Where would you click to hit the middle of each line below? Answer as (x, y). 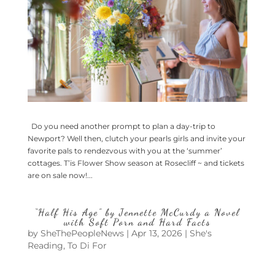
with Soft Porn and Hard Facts (137, 222)
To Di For (87, 245)
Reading (45, 245)
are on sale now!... (60, 175)
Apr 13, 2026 (157, 233)
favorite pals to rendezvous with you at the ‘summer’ (125, 150)
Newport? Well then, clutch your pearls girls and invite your (136, 138)
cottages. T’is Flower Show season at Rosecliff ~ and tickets (136, 163)
